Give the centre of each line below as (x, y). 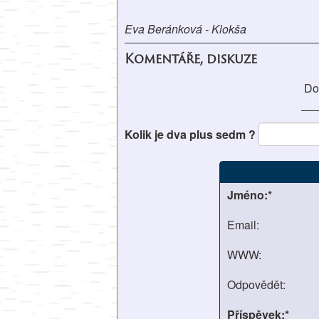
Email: (243, 225)
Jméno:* (250, 195)
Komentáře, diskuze (191, 59)
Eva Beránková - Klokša (185, 29)
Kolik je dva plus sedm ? (192, 135)
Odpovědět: (256, 284)
